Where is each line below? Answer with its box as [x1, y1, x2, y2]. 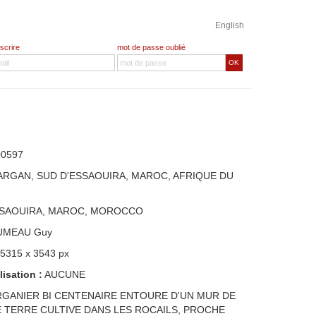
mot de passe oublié [116, 43, 186, 51]
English [215, 20, 244, 30]
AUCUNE [42, 269, 85, 280]
